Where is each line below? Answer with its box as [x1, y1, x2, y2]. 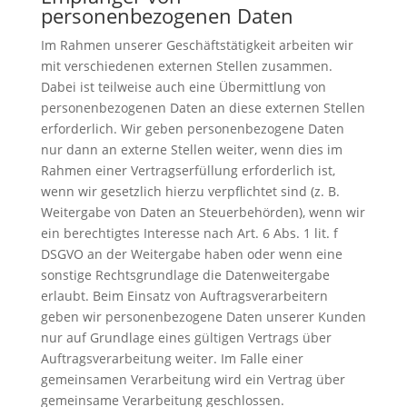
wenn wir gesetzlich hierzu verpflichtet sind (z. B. [40, 183, 340, 201]
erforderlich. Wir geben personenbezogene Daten [40, 120, 344, 138]
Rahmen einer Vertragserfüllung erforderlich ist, [40, 162, 335, 180]
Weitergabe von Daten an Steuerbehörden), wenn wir [40, 203, 365, 222]
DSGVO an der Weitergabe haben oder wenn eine [40, 245, 342, 263]
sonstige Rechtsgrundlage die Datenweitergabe [40, 266, 330, 284]
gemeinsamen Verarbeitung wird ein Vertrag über [40, 371, 345, 389]
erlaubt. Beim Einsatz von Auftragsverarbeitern [40, 287, 328, 305]
